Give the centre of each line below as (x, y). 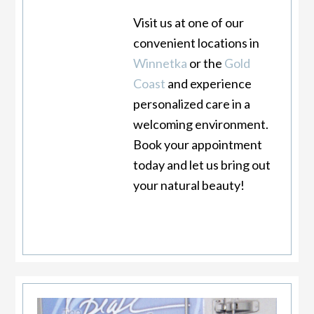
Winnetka (160, 63)
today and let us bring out (202, 164)
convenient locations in (196, 42)
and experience (208, 83)
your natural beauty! (189, 185)
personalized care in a (191, 103)
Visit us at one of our (188, 22)
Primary (52, 288)
